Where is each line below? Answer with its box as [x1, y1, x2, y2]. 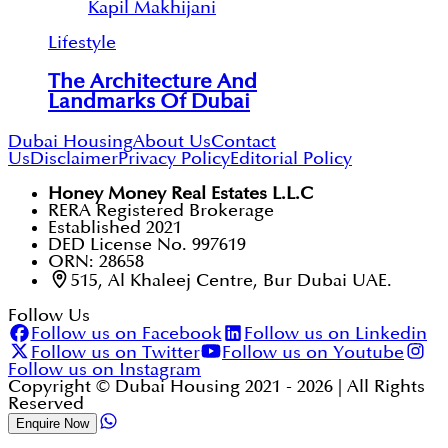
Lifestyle [48, 33, 116, 51]
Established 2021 [48, 218, 182, 236]
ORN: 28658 [48, 252, 144, 270]
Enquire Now [16, 415, 89, 431]
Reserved [8, 395, 84, 413]
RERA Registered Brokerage [48, 201, 274, 219]
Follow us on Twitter [30, 344, 200, 362]
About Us [133, 132, 211, 150]
